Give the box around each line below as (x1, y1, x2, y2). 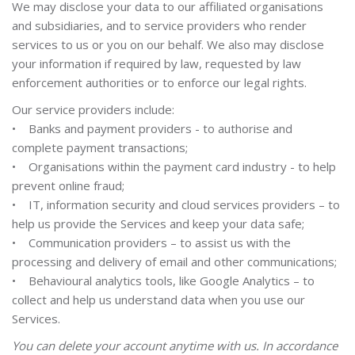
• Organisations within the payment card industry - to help (12, 158, 336, 174)
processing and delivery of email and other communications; (12, 254, 337, 269)
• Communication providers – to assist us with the (12, 235, 291, 250)
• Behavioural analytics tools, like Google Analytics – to (12, 273, 315, 288)
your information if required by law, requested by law (12, 55, 301, 71)
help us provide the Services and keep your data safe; (12, 216, 304, 231)
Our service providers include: (12, 101, 174, 117)
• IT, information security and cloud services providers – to (12, 197, 340, 212)
